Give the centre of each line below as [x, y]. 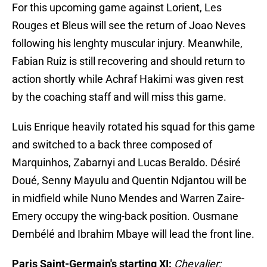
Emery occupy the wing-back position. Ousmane [125, 216]
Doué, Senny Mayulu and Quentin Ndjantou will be [129, 181]
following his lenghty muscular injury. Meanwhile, [127, 44]
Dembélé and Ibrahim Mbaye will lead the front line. [133, 234]
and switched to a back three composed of [112, 145]
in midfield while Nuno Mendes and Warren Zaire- [128, 198]
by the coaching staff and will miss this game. [119, 97]
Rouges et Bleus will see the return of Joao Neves [129, 26]
